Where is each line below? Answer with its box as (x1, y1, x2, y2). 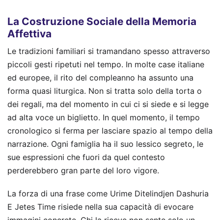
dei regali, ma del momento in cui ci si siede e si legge (7, 99, 209, 110)
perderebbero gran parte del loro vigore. (7, 165, 159, 176)
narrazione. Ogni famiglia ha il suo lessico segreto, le (7, 139, 203, 149)
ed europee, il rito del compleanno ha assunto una (7, 73, 193, 83)
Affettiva (7, 27, 52, 40)
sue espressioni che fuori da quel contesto (7, 152, 165, 163)
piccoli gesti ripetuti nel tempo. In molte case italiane (7, 59, 204, 70)
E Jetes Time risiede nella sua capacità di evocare (7, 202, 193, 212)
